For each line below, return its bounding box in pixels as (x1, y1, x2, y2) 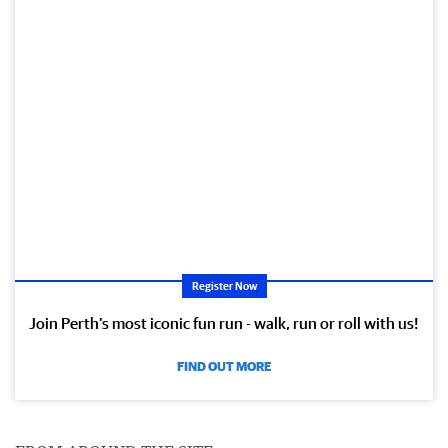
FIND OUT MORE (177, 358, 271, 374)
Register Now (191, 278, 257, 292)
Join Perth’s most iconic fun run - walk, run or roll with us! (29, 313, 419, 332)
